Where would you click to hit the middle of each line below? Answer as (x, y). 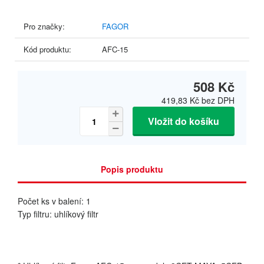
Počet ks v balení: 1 (54, 201)
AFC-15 (115, 49)
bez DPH (217, 100)
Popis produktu (132, 169)
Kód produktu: (47, 49)
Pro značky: (44, 26)
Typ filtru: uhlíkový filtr (58, 214)
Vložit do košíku (184, 121)
